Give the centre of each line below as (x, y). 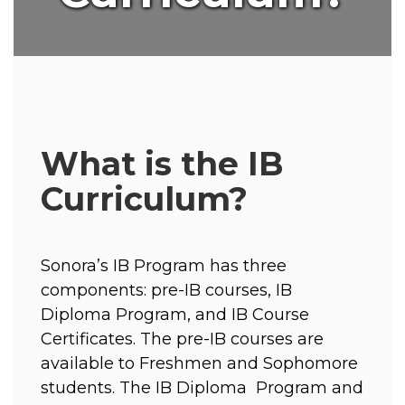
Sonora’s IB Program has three (164, 266)
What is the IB (162, 164)
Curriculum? (144, 199)
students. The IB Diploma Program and (202, 388)
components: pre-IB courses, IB (166, 290)
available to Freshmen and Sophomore (199, 363)
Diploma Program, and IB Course (177, 315)
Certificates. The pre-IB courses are (182, 339)
